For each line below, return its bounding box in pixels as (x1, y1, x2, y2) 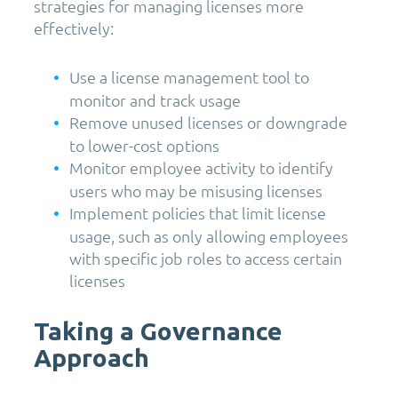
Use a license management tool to (69, 67, 309, 88)
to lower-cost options (69, 135, 219, 156)
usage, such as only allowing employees (69, 226, 348, 247)
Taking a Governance (34, 317, 283, 346)
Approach (34, 344, 149, 372)
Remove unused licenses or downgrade (69, 112, 347, 133)
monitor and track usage (69, 90, 241, 111)
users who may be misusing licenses (69, 180, 322, 202)
